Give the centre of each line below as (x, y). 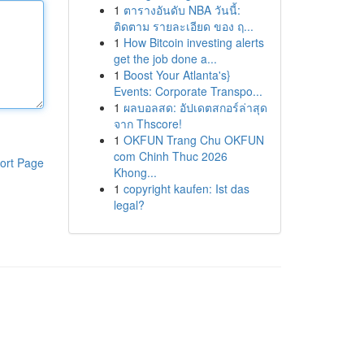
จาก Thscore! (147, 123)
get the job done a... (165, 58)
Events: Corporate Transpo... (188, 91)
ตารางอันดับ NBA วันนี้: (182, 10)
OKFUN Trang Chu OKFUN (193, 140)
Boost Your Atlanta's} (177, 75)
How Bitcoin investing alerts (193, 42)
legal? (129, 205)
